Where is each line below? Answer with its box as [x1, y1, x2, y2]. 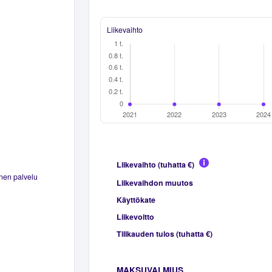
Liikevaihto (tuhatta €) [116, 158, 194, 170]
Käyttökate [116, 194, 155, 205]
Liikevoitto [116, 211, 154, 222]
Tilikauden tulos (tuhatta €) [116, 228, 212, 239]
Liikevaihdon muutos [116, 177, 193, 188]
